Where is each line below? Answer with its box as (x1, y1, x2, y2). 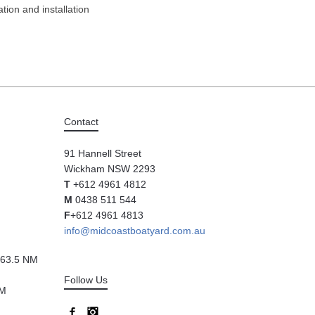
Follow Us (64, 274, 108, 285)
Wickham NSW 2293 (64, 163, 155, 174)
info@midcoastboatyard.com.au (64, 225, 205, 236)
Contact (64, 116, 98, 127)
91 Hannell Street (64, 148, 141, 159)
